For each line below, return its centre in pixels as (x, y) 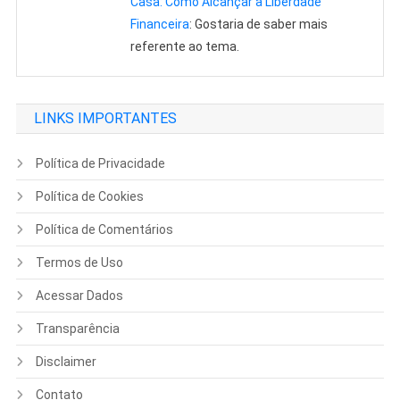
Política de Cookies (89, 197)
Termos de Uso (79, 263)
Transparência (77, 329)
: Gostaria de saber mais (259, 25)
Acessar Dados (79, 296)
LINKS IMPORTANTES (105, 119)
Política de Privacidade (100, 164)
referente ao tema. (185, 47)
